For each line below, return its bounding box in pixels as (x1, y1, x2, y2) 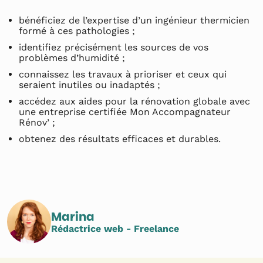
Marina (51, 208, 95, 225)
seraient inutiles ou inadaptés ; (19, 79, 163, 90)
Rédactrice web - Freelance (51, 222, 179, 234)
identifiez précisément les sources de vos (19, 42, 208, 53)
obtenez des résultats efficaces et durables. (19, 133, 221, 144)
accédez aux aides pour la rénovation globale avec (19, 96, 250, 107)
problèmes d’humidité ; (19, 52, 125, 63)
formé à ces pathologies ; (19, 25, 138, 36)
